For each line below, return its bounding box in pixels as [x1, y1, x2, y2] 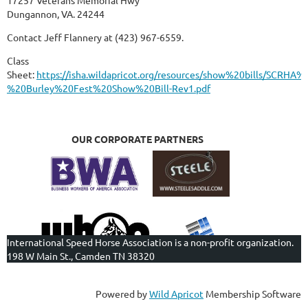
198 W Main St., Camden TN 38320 [7, 249, 155, 262]
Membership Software [203, 287, 301, 300]
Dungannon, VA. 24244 [7, 7, 104, 20]
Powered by [96, 287, 149, 300]
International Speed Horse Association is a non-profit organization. [7, 235, 294, 248]
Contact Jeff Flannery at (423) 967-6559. [7, 30, 184, 43]
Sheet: [7, 67, 34, 80]
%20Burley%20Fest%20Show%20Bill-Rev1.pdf [7, 81, 210, 94]
